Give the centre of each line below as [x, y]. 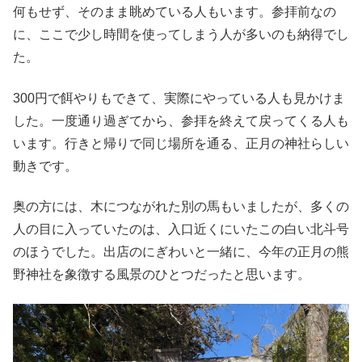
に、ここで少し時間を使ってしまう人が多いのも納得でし [181, 35]
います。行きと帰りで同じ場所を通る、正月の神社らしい [181, 143]
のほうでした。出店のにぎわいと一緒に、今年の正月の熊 [181, 251]
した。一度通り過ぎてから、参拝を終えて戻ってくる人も [181, 120]
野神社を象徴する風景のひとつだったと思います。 [162, 274]
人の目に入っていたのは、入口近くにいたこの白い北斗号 [181, 229]
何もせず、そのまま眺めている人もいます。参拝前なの [175, 12]
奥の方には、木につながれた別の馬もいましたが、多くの [181, 206]
